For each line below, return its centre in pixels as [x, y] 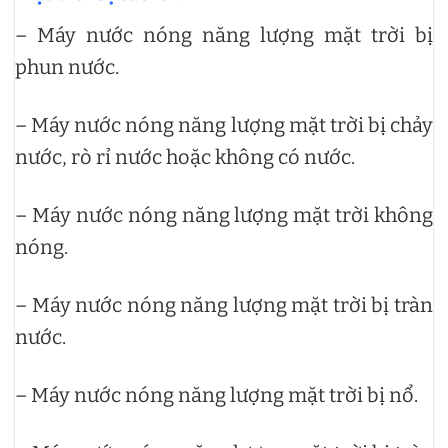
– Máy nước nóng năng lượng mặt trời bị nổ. [216, 394]
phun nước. [67, 66]
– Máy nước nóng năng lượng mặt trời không [224, 214]
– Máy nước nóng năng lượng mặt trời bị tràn [224, 304]
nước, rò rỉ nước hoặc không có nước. [185, 156]
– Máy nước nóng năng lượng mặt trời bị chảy [224, 124]
